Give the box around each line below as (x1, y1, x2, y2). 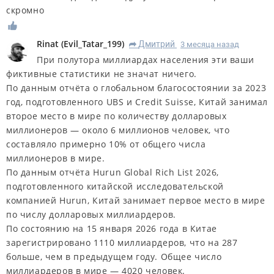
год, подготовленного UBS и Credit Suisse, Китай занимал (6, 96, 268, 108)
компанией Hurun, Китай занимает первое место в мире (6, 194, 265, 207)
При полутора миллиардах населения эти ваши (37, 54, 254, 66)
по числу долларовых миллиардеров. (6, 209, 176, 221)
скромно (6, 4, 45, 17)
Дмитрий (138, 39, 175, 50)
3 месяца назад (180, 40, 239, 50)
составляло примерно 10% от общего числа (6, 138, 206, 150)
